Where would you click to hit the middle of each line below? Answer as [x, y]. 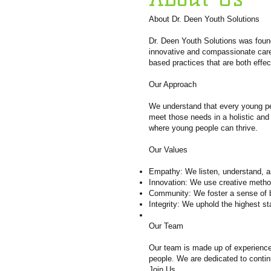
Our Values [168, 150]
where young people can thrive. [203, 128]
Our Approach [173, 84]
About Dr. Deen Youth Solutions [204, 19]
